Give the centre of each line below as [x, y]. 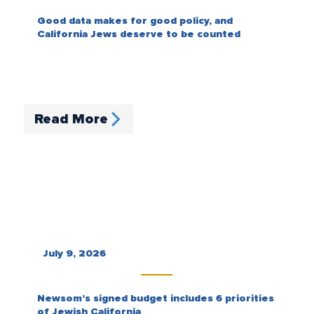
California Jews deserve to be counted [138, 34]
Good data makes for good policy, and [135, 20]
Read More [71, 120]
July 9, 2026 [74, 254]
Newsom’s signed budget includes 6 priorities [155, 299]
